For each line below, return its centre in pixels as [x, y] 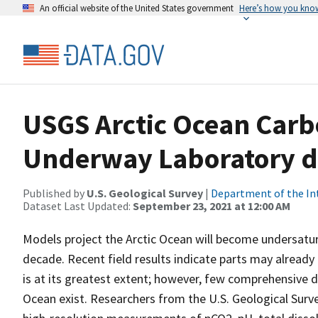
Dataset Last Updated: [78, 206]
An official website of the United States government [137, 8]
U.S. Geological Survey [145, 193]
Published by [55, 193]
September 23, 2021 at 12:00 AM [212, 206]
